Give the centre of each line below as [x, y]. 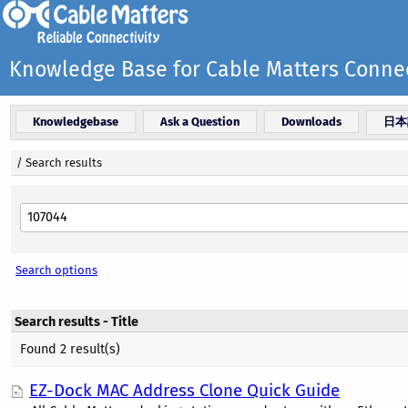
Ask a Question [200, 122]
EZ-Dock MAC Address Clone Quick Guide [184, 391]
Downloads [311, 122]
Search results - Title [76, 322]
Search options [56, 270]
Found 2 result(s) [70, 349]
